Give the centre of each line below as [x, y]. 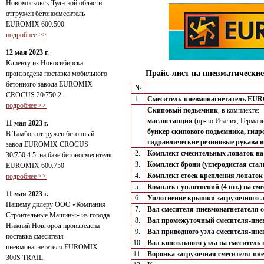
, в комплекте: [239, 110]
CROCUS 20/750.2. [34, 95]
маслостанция [170, 121]
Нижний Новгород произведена [53, 226]
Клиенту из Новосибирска [44, 63]
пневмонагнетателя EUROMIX [52, 247]
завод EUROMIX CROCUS [47, 144]
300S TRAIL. [25, 258]
